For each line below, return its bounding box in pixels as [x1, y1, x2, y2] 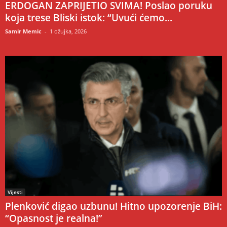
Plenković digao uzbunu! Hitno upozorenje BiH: [5, 199, 222, 213]
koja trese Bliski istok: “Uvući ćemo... [5, 11, 172, 24]
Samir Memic [5, 27, 42, 35]
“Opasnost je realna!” [5, 211, 102, 225]
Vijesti [8, 188, 23, 196]
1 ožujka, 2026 [50, 27, 87, 35]
